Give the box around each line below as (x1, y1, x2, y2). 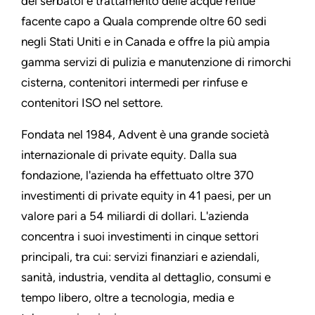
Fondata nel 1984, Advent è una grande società (21, 127, 269, 142)
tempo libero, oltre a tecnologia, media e (21, 290, 234, 305)
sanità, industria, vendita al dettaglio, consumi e (21, 270, 271, 285)
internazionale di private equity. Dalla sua (21, 148, 237, 162)
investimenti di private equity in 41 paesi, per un (21, 188, 271, 203)
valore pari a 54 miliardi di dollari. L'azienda (21, 209, 249, 224)
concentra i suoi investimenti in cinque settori (21, 229, 259, 244)
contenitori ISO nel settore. (21, 96, 163, 110)
